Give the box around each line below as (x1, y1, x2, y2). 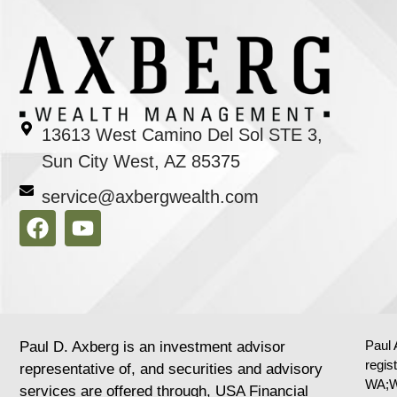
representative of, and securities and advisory (19, 361, 323, 378)
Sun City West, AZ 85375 (42, 151, 240, 171)
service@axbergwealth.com (42, 186, 259, 206)
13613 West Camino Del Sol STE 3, (42, 124, 323, 144)
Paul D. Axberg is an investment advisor (19, 339, 285, 355)
